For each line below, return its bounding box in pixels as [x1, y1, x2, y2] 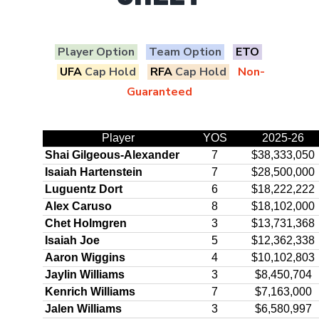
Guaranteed [127, 83, 192, 100]
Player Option [54, 43, 137, 60]
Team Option [145, 43, 224, 60]
